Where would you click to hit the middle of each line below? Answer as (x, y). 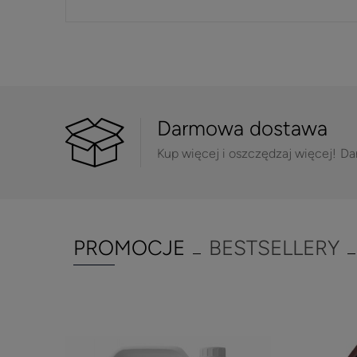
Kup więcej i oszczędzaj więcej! (247, 153)
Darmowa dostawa (242, 129)
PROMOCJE (129, 248)
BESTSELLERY (274, 248)
